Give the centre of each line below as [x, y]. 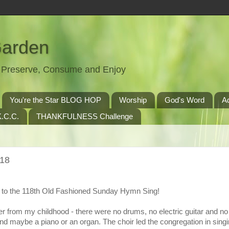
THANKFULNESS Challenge [85, 117]
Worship [133, 100]
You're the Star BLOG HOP [55, 100]
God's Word [184, 100]
